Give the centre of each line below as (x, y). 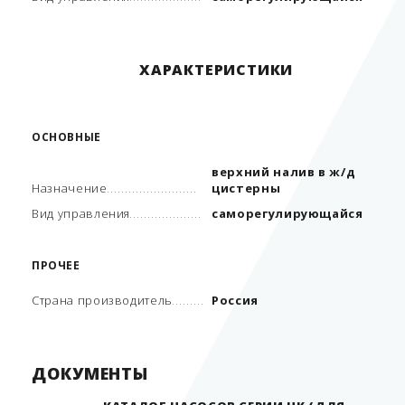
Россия (235, 300)
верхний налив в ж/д (284, 172)
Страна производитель (102, 300)
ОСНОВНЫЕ (66, 137)
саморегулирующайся (287, 213)
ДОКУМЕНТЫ (90, 373)
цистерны (246, 188)
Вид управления (81, 213)
